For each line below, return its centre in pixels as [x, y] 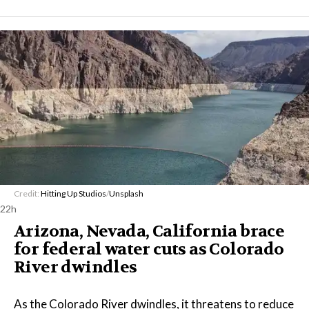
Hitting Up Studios [73, 193]
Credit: [27, 193]
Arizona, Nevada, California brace [149, 231]
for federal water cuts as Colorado [149, 249]
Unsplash [126, 193]
